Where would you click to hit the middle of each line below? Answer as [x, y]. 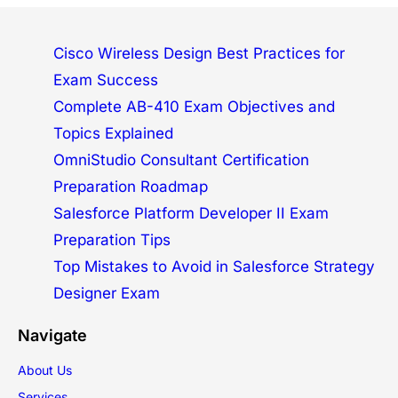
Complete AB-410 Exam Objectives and [194, 107]
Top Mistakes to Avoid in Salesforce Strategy [214, 267]
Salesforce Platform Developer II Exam [191, 214]
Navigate [52, 336]
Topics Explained [113, 134]
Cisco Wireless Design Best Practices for [199, 54]
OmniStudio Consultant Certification [181, 160]
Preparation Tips [112, 240]
